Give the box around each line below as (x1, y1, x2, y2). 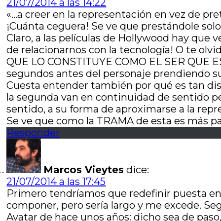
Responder (6, 127, 60, 139)
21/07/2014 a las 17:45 (6, 176, 106, 187)
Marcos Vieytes (43, 164, 124, 176)
